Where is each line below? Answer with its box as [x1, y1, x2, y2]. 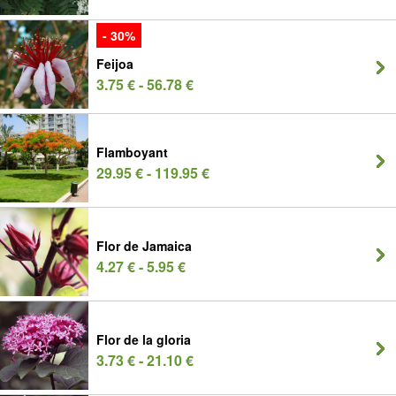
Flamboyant [96, 143, 168, 161]
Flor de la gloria [96, 331, 191, 348]
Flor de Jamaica [96, 237, 192, 255]
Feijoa [96, 55, 133, 72]
